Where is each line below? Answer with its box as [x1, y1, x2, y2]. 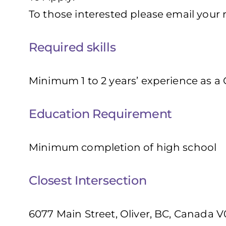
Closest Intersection [29, 173, 147, 188]
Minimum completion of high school [29, 141, 217, 153]
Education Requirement [29, 106, 172, 121]
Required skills [29, 40, 116, 55]
